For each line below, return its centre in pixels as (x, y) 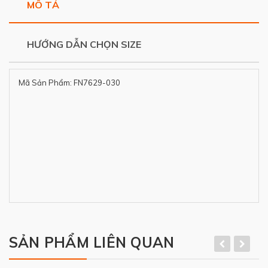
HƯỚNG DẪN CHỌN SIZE (84, 45)
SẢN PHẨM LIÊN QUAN (92, 243)
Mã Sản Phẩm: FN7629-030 (71, 83)
